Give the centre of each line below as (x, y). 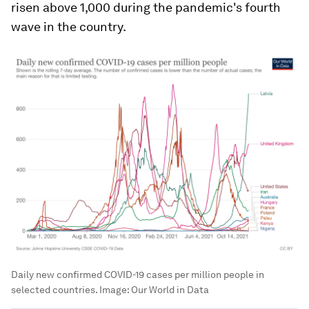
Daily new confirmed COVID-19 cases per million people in (138, 274)
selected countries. (54, 289)
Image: (114, 289)
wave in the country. (69, 27)
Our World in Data (170, 289)
